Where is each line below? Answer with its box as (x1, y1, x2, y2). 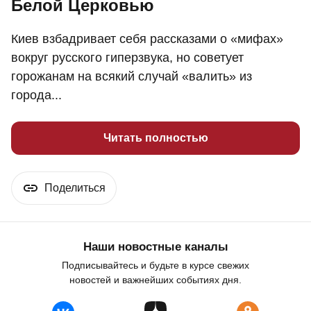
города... (11, 88, 62, 103)
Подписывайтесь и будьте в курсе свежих (62, 260, 249, 271)
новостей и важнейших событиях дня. (69, 274, 242, 286)
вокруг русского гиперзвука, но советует (11, 51, 244, 65)
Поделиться (44, 182, 106, 194)
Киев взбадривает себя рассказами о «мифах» (11, 32, 283, 47)
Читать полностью (103, 132, 208, 144)
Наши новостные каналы (83, 240, 228, 254)
